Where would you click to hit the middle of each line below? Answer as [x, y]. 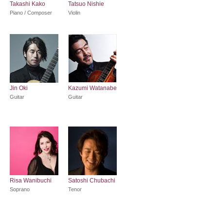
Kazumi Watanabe [92, 88]
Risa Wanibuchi [31, 180]
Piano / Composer [31, 12]
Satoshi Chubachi [92, 180]
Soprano [20, 189]
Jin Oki [19, 88]
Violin [74, 12]
